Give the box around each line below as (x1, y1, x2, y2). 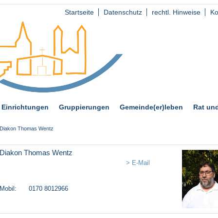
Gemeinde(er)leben (120, 103, 183, 111)
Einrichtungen (1, 103, 49, 111)
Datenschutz (104, 8, 142, 16)
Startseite (65, 8, 94, 16)
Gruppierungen (59, 103, 109, 111)
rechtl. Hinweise (152, 8, 200, 16)
